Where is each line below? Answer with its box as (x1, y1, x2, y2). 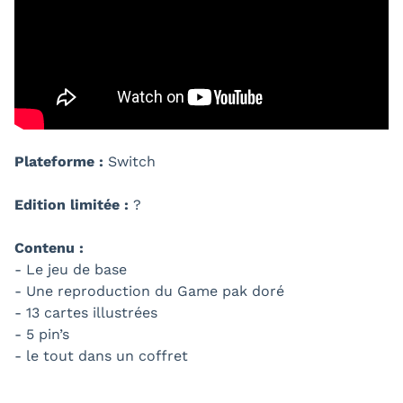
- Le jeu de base (14, 260, 127, 278)
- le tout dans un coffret (14, 346, 188, 364)
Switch (103, 152, 156, 170)
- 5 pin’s (14, 325, 69, 343)
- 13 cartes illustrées (14, 303, 157, 321)
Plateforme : (14, 152, 103, 170)
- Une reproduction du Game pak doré (14, 282, 284, 300)
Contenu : (14, 238, 84, 256)
